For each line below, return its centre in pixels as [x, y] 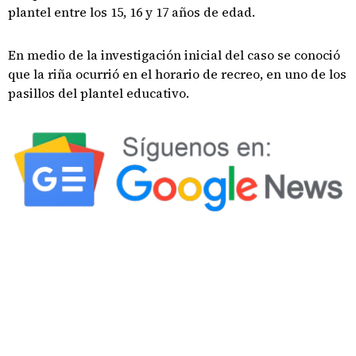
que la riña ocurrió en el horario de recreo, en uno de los [177, 74]
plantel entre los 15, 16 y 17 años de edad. [133, 12]
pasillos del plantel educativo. [99, 93]
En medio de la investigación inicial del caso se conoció [174, 55]
